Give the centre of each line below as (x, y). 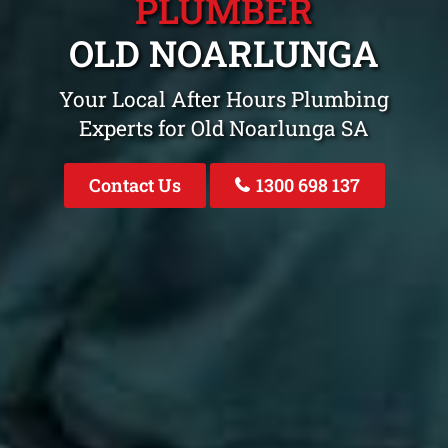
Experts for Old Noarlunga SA (224, 127)
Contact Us (134, 184)
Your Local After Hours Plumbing (224, 98)
